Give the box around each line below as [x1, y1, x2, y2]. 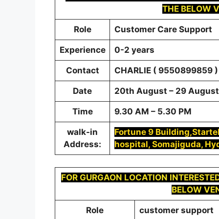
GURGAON [79, 173, 124, 183]
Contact [66, 65, 99, 75]
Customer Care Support [114, 24, 212, 34]
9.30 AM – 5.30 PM [114, 106, 192, 116]
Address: [64, 139, 101, 149]
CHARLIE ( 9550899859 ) [114, 65, 218, 75]
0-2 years [114, 44, 154, 55]
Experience [59, 44, 106, 55]
